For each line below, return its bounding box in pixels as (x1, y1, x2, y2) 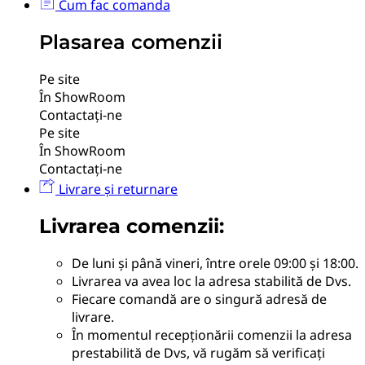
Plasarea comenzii (39, 30, 222, 55)
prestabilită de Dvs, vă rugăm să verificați (72, 343, 325, 362)
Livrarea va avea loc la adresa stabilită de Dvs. (72, 271, 351, 290)
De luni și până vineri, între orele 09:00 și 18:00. (72, 253, 358, 272)
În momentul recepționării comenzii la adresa (72, 325, 352, 344)
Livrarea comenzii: (39, 213, 224, 238)
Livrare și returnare (55, 180, 178, 199)
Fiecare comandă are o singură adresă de (72, 289, 327, 308)
